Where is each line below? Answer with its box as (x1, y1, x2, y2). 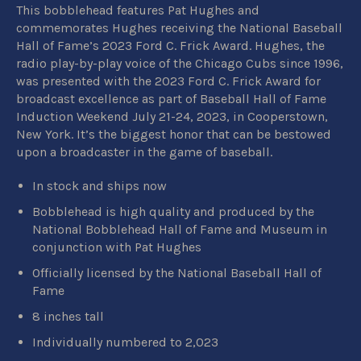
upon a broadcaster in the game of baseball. (16, 143, 272, 160)
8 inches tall (32, 308, 104, 324)
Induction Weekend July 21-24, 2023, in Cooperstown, (16, 108, 328, 124)
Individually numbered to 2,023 (32, 334, 218, 350)
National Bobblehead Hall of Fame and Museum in (32, 221, 327, 237)
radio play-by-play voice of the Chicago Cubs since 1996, (16, 55, 343, 71)
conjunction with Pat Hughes (32, 239, 201, 255)
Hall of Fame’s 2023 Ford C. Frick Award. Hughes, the (16, 37, 325, 53)
